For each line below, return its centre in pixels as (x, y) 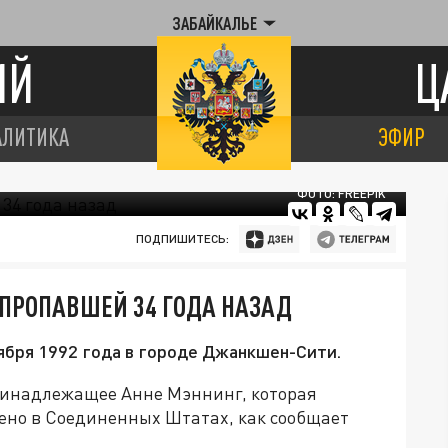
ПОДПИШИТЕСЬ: (182, 238)
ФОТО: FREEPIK (341, 193)
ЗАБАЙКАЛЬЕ (214, 23)
